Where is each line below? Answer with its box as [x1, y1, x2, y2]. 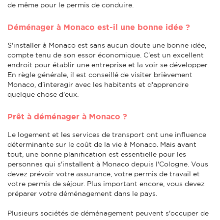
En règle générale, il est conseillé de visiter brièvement [7, 70, 192, 79]
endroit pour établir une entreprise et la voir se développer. [7, 60, 209, 69]
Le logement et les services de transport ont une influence [7, 130, 206, 138]
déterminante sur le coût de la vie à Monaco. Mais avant [7, 140, 196, 148]
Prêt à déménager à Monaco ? [7, 111, 127, 121]
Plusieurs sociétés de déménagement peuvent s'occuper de [7, 209, 209, 217]
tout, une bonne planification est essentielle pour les [7, 150, 186, 158]
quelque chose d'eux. [7, 90, 79, 98]
